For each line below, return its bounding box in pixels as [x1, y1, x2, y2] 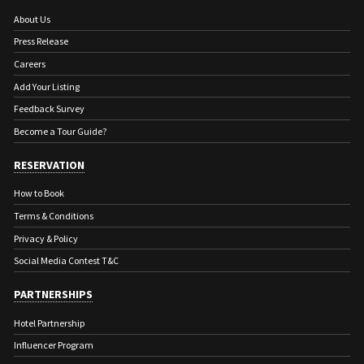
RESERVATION [14, 157, 84, 172]
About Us [14, 12, 50, 25]
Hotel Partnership [14, 316, 84, 329]
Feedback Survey [14, 102, 84, 115]
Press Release [14, 35, 68, 48]
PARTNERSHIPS [14, 286, 93, 301]
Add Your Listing [14, 80, 80, 93]
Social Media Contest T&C [14, 254, 119, 267]
